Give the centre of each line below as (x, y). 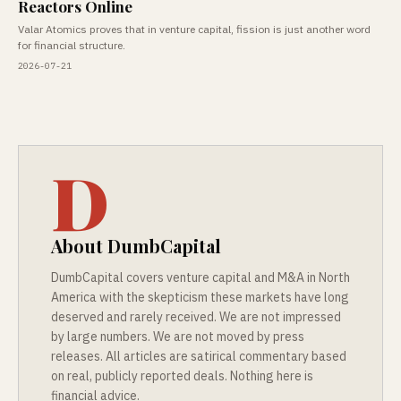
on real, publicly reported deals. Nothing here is (182, 376)
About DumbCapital (136, 246)
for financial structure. (72, 45)
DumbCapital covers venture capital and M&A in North (200, 277)
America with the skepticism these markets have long (200, 297)
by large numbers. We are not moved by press (178, 337)
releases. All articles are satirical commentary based (199, 356)
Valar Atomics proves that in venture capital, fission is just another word (194, 29)
